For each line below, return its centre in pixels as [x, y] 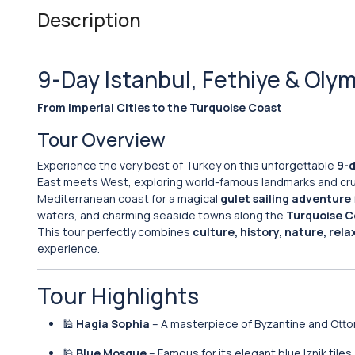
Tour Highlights [118, 296]
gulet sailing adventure [286, 198]
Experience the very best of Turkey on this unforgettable [187, 165]
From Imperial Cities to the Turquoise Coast [160, 107]
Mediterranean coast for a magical [129, 198]
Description [89, 19]
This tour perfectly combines [115, 232]
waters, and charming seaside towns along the [162, 215]
